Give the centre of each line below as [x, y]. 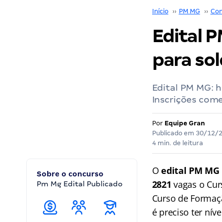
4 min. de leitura [177, 143]
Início [160, 11]
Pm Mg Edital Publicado [80, 184]
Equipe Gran [185, 123]
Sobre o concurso [70, 174]
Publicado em [174, 133]
